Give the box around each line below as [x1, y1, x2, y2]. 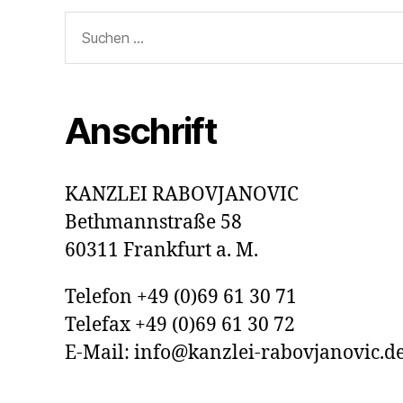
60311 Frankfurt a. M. [65, 237, 258, 263]
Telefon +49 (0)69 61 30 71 [65, 284, 297, 309]
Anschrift [65, 108, 218, 153]
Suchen [57, 10, 125, 33]
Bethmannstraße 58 [65, 210, 242, 235]
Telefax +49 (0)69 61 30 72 [65, 312, 295, 337]
